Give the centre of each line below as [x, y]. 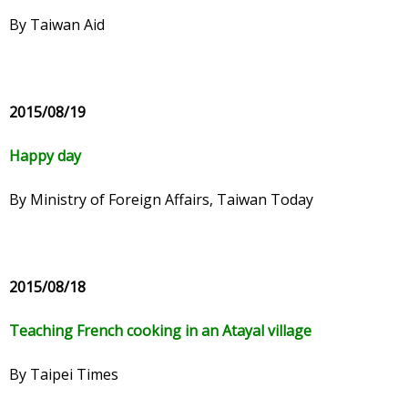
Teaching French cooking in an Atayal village [160, 331]
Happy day [45, 156]
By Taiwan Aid [57, 25]
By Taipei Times [64, 375]
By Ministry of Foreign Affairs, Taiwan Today [161, 200]
